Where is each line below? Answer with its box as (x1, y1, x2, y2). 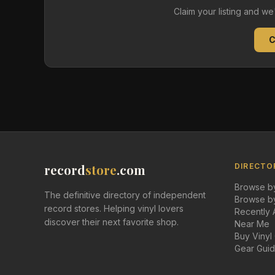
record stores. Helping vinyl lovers (44, 203, 184, 214)
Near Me (234, 219, 269, 229)
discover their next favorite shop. (44, 217, 179, 227)
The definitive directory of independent (44, 190, 206, 200)
